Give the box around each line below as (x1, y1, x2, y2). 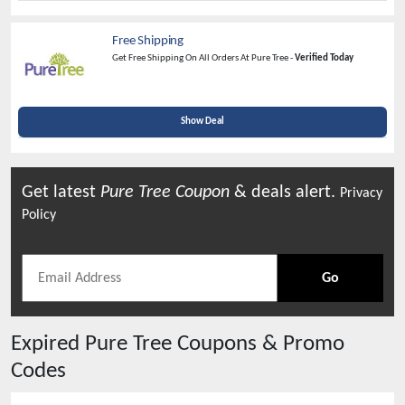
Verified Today (295, 53, 353, 63)
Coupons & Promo (172, 333, 344, 355)
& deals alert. (230, 184, 340, 202)
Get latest (22, 184, 100, 202)
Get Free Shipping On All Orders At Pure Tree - (112, 53, 295, 63)
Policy (22, 208, 56, 222)
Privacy (340, 186, 382, 201)
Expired (11, 333, 85, 355)
